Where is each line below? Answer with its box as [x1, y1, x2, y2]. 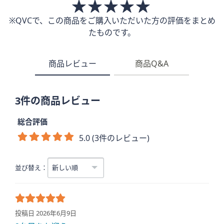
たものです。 [88, 27, 135, 38]
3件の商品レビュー [15, 94, 100, 107]
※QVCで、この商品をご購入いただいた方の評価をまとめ [8, 15, 215, 26]
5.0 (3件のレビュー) [79, 132, 149, 143]
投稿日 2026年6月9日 [15, 208, 76, 217]
